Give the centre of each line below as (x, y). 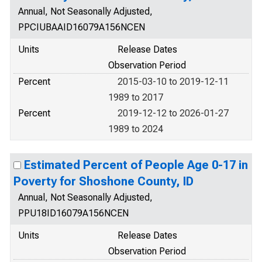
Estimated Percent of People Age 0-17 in (136, 165)
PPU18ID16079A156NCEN (73, 213)
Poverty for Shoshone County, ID (104, 181)
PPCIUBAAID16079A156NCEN (82, 27)
